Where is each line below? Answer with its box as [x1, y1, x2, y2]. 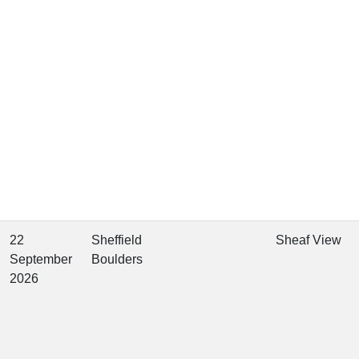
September [10, 252, 72, 267]
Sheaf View [276, 233, 341, 248]
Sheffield [91, 233, 142, 248]
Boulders [91, 252, 143, 267]
